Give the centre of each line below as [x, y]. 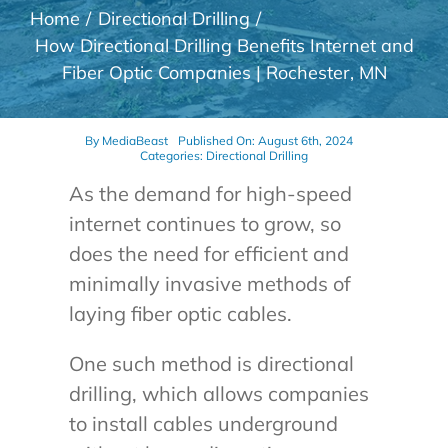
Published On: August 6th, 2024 [265, 140]
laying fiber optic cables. [180, 314]
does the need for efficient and [208, 254]
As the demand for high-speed [210, 194]
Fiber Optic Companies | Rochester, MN [224, 73]
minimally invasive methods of [209, 284]
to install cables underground [203, 424]
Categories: [173, 155]
